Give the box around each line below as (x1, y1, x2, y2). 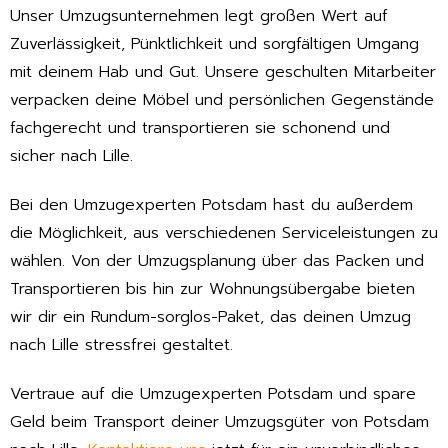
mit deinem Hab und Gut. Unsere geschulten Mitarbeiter (10, 60, 436, 85)
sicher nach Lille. (10, 144, 133, 169)
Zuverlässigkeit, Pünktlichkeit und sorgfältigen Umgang (10, 32, 419, 57)
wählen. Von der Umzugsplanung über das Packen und (10, 248, 424, 273)
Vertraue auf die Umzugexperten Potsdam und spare (10, 381, 416, 406)
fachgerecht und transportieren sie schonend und (10, 116, 390, 141)
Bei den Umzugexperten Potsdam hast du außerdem (10, 192, 413, 217)
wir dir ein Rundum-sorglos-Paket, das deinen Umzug (10, 304, 411, 329)
